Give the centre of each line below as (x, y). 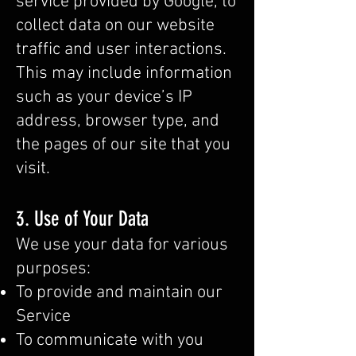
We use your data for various (122, 245)
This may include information (124, 74)
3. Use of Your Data (82, 219)
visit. (33, 169)
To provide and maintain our (119, 293)
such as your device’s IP (104, 97)
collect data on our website (115, 26)
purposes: (53, 269)
